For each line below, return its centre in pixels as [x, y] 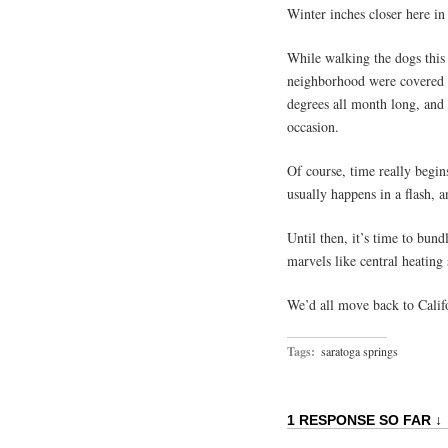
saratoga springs [359, 350]
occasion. [313, 126]
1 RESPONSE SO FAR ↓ [364, 419]
